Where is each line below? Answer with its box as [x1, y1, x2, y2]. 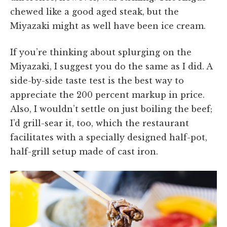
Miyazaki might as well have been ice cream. [10, 21, 206, 31]
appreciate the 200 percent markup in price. [10, 90, 205, 100]
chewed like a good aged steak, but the [10, 7, 179, 17]
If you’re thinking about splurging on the [10, 47, 192, 58]
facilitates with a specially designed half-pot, [10, 132, 207, 143]
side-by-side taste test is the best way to [10, 75, 184, 86]
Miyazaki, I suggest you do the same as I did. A [10, 61, 212, 72]
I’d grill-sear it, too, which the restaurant [10, 118, 189, 129]
